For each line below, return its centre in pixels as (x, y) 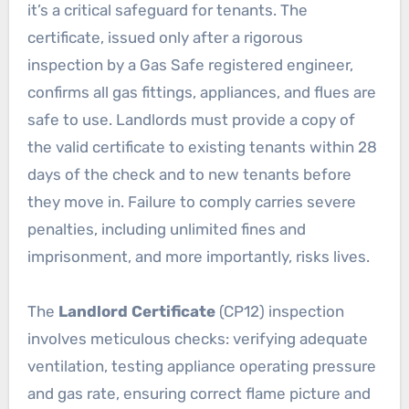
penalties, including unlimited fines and (166, 230)
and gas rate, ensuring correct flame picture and (199, 394)
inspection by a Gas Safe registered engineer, (190, 65)
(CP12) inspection (279, 312)
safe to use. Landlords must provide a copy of (191, 120)
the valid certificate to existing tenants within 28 (202, 147)
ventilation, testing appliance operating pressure (201, 367)
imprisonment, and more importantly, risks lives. (198, 257)
